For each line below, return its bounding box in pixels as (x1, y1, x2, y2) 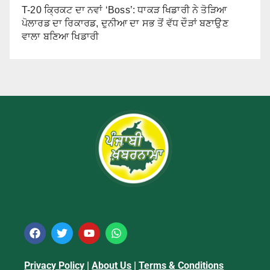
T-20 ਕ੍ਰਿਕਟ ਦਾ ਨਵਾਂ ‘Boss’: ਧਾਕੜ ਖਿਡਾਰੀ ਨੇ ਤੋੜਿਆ (22, 4, 227, 15)
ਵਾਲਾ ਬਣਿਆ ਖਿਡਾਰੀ (22, 31, 99, 42)
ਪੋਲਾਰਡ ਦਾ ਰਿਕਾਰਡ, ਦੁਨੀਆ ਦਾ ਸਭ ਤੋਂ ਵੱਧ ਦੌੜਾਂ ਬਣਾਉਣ (22, 17, 228, 28)
